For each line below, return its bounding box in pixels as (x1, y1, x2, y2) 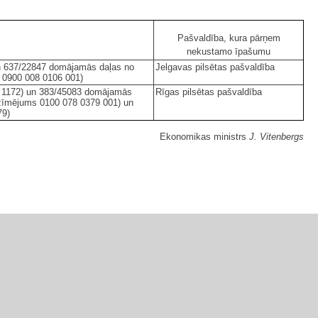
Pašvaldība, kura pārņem (177, 33, 280, 44)
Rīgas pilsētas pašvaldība (155, 87, 262, 98)
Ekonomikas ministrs (160, 131, 249, 143)
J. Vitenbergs (249, 131, 304, 143)
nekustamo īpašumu (187, 46, 270, 57)
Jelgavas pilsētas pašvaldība (155, 62, 275, 73)
